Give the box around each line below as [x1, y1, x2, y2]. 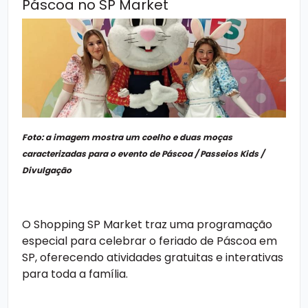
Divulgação [22, 164, 71, 176]
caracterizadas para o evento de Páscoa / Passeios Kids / [22, 147, 264, 159]
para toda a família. [22, 265, 128, 282]
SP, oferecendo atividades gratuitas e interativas [22, 249, 283, 265]
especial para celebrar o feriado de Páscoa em [22, 232, 277, 249]
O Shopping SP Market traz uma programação [22, 216, 272, 232]
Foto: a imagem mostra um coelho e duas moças [22, 131, 232, 143]
